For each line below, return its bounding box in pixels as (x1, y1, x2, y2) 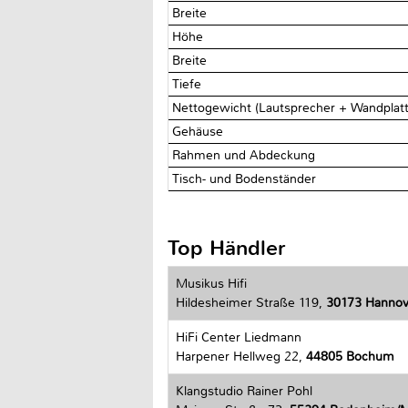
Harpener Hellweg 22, (176, 348, 306, 364)
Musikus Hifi (176, 275, 247, 291)
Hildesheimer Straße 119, (176, 294, 326, 311)
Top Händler (168, 233, 286, 262)
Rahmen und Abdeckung (172, 147, 320, 163)
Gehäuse (172, 123, 228, 139)
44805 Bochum (306, 348, 394, 364)
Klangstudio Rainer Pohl (176, 382, 312, 399)
